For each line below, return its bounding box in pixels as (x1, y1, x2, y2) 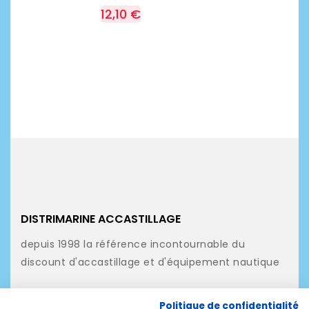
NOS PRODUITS (21, 283, 102, 300)
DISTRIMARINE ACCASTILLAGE (21, 210, 181, 227)
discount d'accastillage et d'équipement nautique (21, 255, 279, 269)
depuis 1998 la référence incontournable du (21, 237, 245, 251)
